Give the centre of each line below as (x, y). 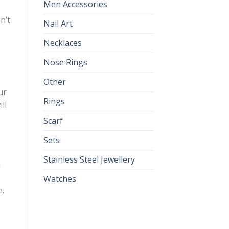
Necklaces (62, 43)
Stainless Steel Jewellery (89, 160)
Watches (60, 179)
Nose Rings (65, 63)
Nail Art (58, 24)
